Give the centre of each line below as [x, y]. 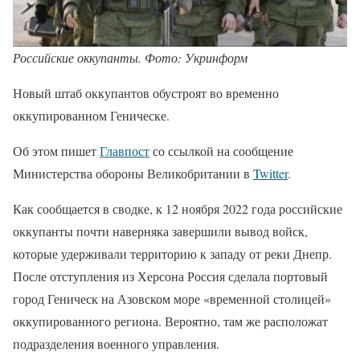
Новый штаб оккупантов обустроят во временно [146, 92]
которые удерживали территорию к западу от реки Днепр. [172, 253]
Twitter [270, 173]
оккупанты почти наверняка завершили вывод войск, [160, 231]
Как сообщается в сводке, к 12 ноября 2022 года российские [178, 208]
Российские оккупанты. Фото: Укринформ [130, 57]
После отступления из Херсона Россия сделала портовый [170, 276]
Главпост [125, 150]
